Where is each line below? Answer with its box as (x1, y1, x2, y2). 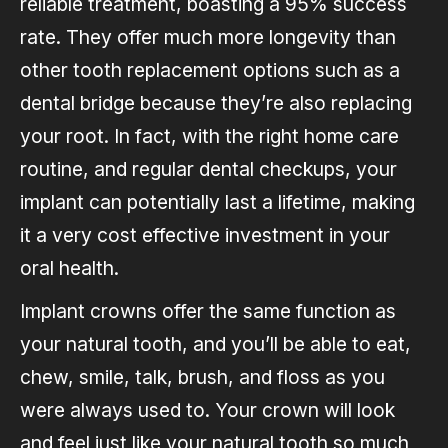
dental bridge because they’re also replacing (20, 91, 412, 116)
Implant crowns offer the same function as (20, 299, 396, 324)
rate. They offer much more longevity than (20, 25, 396, 50)
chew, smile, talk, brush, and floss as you (20, 365, 385, 390)
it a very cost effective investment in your (20, 223, 390, 248)
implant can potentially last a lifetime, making (20, 190, 415, 215)
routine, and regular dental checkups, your (20, 157, 397, 182)
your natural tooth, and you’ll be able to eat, (20, 332, 411, 357)
